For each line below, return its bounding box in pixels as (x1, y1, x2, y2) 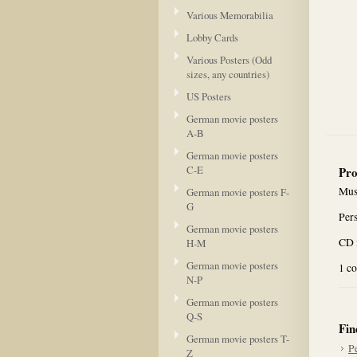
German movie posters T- (186, 331, 289, 346)
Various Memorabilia (186, 8, 273, 22)
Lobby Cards (186, 30, 238, 45)
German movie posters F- (186, 185, 289, 199)
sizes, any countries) (186, 67, 269, 81)
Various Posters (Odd (186, 53, 272, 67)
